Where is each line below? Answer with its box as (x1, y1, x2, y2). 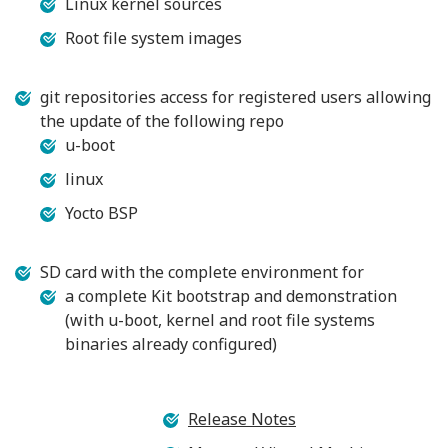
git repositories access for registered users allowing (40, 85, 431, 108)
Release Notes (188, 407, 296, 430)
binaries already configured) (65, 332, 277, 355)
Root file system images (65, 26, 242, 49)
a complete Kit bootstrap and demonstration (65, 284, 397, 307)
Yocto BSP (65, 201, 138, 224)
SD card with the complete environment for (40, 260, 364, 283)
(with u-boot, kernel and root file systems (65, 308, 375, 331)
